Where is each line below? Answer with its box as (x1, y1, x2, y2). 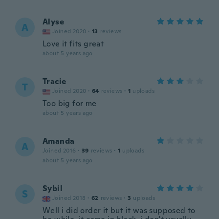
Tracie (43, 76, 66, 87)
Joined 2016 (43, 147, 76, 154)
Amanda (43, 136, 75, 146)
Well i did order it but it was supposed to (43, 205, 196, 216)
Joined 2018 (52, 194, 86, 202)
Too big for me (43, 98, 97, 109)
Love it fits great (43, 39, 104, 49)
